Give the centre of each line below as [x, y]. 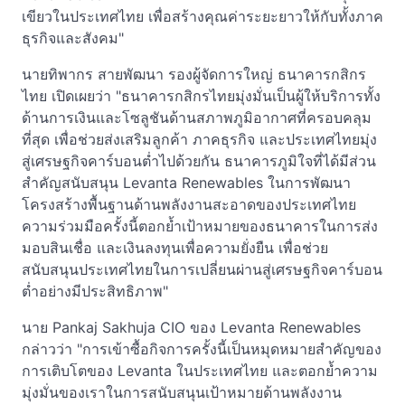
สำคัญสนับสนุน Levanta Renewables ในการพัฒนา [186, 183]
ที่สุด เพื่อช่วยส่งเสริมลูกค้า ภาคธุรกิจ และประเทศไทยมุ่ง [199, 139]
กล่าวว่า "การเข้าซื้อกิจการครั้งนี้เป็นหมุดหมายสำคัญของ [202, 349]
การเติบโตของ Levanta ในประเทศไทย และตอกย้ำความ [200, 371]
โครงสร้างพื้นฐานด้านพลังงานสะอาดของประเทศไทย [189, 204]
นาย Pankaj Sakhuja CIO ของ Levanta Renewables [191, 327]
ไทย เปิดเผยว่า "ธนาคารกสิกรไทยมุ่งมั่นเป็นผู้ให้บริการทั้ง [201, 96]
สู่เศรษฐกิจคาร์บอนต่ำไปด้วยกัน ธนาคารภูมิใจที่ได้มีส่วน [199, 161]
